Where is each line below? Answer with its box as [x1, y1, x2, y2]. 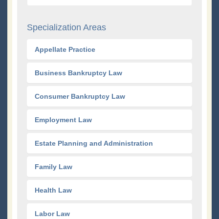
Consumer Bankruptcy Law [35, 92, 125, 101]
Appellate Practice [35, 45, 95, 54]
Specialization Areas [27, 22, 106, 33]
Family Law [35, 163, 72, 171]
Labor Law [35, 210, 70, 218]
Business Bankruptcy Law [35, 69, 122, 77]
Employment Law [35, 116, 92, 124]
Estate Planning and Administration [35, 139, 153, 148]
